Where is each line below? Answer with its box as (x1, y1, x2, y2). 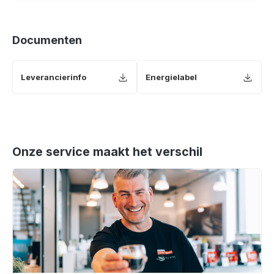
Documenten (12, 33, 82, 46)
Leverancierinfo (21, 72, 86, 82)
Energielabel (146, 72, 197, 82)
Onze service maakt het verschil (12, 144, 202, 160)
